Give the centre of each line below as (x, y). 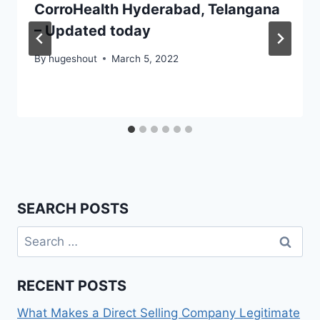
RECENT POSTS (72, 286)
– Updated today (92, 31)
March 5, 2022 (145, 58)
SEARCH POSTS (73, 209)
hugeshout (73, 58)
